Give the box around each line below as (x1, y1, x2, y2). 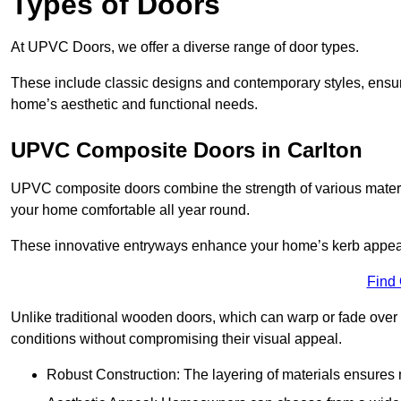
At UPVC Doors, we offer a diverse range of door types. (11, 39, 359, 55)
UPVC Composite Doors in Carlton (11, 138, 363, 163)
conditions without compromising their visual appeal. (11, 331, 342, 347)
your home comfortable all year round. (11, 202, 250, 218)
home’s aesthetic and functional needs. (11, 97, 258, 113)
